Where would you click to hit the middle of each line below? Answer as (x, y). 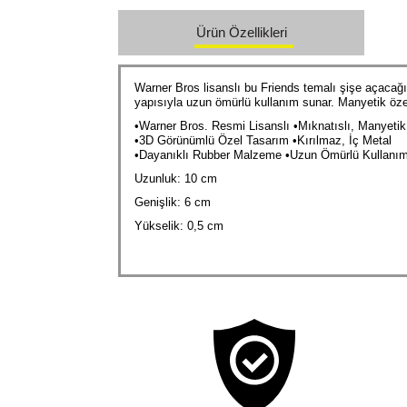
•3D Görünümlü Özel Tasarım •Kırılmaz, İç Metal (263, 140)
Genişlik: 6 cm (173, 202)
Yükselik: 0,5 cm (179, 225)
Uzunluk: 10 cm (176, 178)
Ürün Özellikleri (241, 33)
